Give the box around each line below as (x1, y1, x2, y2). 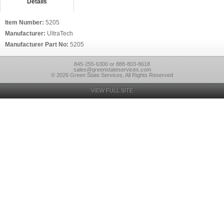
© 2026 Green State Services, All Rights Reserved (51, 72, 173, 78)
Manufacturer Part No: (5, 41, 70, 48)
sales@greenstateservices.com (73, 66, 151, 72)
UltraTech (47, 30, 73, 37)
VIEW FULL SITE (91, 87, 133, 93)
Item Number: (5, 19, 45, 26)
